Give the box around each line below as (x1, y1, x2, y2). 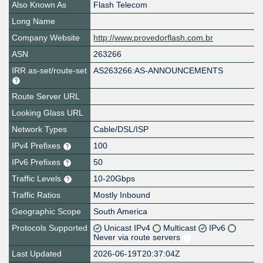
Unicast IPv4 (104, 223, 153, 233)
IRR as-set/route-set (12, 66, 87, 76)
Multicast (163, 223, 199, 233)
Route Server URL (12, 92, 80, 102)
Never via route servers (93, 232, 183, 242)
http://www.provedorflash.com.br (93, 33, 214, 43)
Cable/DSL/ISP (93, 124, 149, 134)
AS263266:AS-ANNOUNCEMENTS (93, 66, 224, 76)
